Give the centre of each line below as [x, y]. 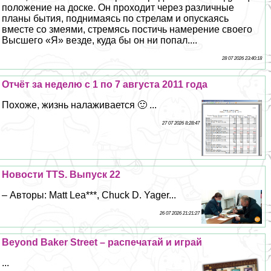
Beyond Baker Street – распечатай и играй [102, 242]
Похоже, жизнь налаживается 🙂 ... [80, 105]
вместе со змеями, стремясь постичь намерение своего [127, 29]
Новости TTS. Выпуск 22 [61, 174]
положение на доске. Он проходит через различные [118, 7]
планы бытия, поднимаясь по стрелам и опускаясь [116, 18]
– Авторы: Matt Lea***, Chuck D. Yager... [89, 195]
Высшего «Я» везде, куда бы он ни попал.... [100, 40]
